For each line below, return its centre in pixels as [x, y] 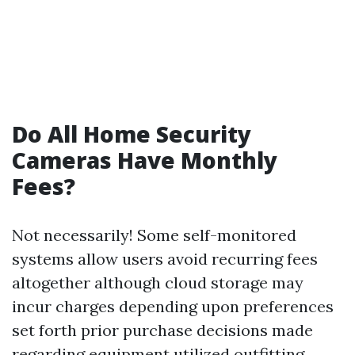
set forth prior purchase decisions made [162, 330]
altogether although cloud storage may [158, 282]
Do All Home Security [132, 134]
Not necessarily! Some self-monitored [154, 235]
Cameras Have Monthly [145, 160]
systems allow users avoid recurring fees [165, 259]
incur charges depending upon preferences [173, 306]
